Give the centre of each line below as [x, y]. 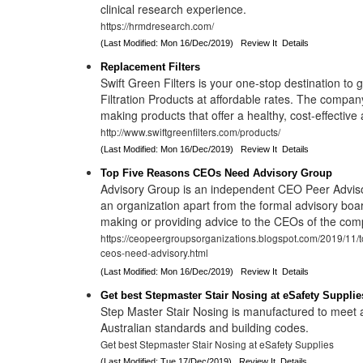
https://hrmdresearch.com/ [158, 26]
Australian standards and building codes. [205, 327]
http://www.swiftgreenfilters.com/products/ [191, 132]
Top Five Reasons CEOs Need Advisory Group [217, 173]
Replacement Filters [151, 67]
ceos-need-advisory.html [155, 254]
